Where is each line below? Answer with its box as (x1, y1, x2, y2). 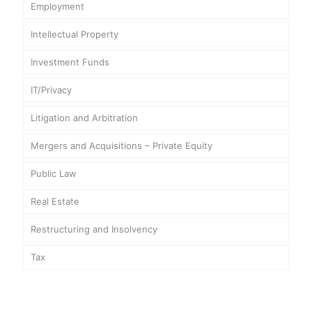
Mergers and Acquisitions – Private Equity (31, 140, 212, 151)
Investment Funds (31, 56, 109, 68)
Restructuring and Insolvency (31, 224, 157, 235)
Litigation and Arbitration (31, 112, 138, 123)
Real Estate (31, 196, 79, 207)
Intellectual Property (31, 29, 118, 40)
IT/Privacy (31, 84, 72, 95)
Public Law (31, 168, 77, 179)
